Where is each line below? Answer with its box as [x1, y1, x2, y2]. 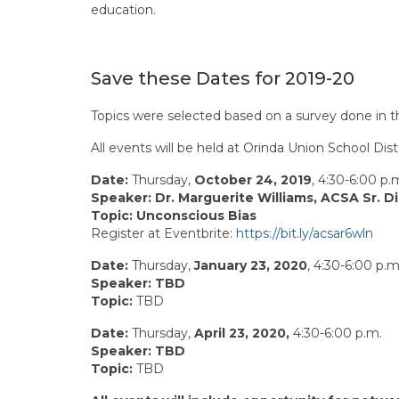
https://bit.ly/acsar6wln [236, 224, 373, 241]
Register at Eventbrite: [91, 224, 236, 241]
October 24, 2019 [194, 171, 312, 188]
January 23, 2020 [194, 256, 307, 273]
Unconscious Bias [136, 207, 256, 224]
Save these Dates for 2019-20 [91, 67, 354, 89]
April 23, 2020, [191, 324, 289, 341]
